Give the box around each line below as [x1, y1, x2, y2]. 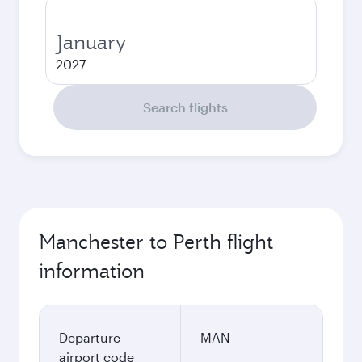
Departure [59, 330, 120, 345]
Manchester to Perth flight [39, 229, 273, 255]
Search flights [142, 99, 228, 115]
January [56, 29, 126, 55]
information [39, 258, 145, 284]
